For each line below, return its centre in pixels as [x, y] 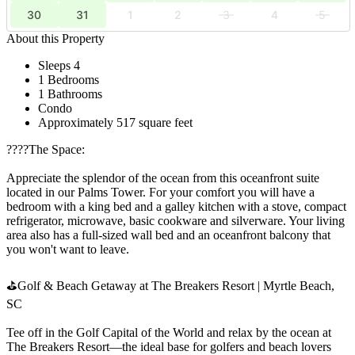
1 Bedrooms [69, 79]
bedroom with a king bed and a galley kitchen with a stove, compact [176, 206]
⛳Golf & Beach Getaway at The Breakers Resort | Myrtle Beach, [170, 285]
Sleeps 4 [59, 65]
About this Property [55, 38]
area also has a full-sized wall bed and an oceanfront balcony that [168, 235]
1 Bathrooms [70, 94]
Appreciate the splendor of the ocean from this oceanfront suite [163, 177]
